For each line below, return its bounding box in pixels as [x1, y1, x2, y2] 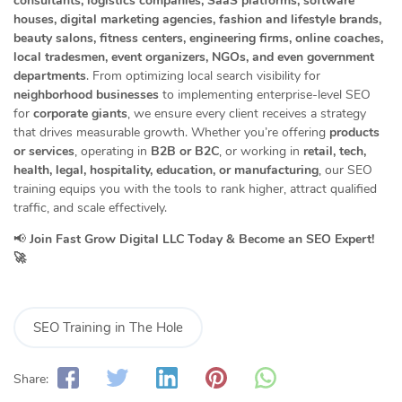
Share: [13, 370, 48, 388]
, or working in [219, 143, 303, 161]
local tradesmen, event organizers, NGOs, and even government [13, 48, 374, 66]
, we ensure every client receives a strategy [127, 105, 366, 123]
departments [13, 67, 86, 85]
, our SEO [319, 162, 372, 179]
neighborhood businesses [13, 86, 159, 104]
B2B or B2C [151, 143, 219, 161]
